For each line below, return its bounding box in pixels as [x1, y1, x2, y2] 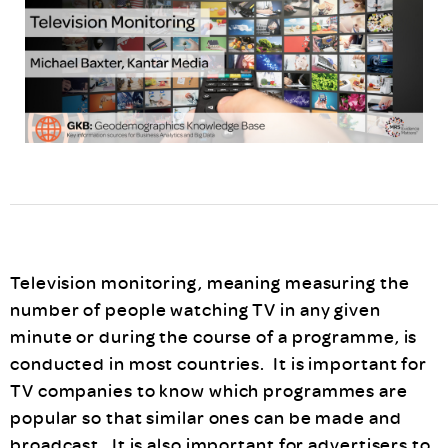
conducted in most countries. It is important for [10, 351, 428, 375]
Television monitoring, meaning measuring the [10, 270, 410, 294]
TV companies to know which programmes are [10, 378, 408, 402]
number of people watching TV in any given [10, 297, 381, 321]
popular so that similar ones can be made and [10, 405, 402, 429]
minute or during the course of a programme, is [10, 324, 418, 348]
